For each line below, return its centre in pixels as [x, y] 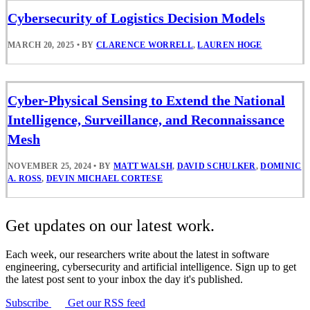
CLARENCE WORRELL [145, 45]
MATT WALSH [143, 166]
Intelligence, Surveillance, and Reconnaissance [146, 120]
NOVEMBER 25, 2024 [50, 166]
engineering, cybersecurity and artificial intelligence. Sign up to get [151, 267]
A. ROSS [25, 179]
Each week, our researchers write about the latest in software [137, 255]
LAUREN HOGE [230, 45]
